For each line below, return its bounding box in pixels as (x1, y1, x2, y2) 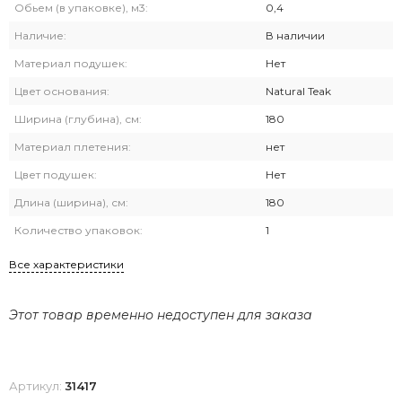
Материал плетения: (14, 140, 131, 154)
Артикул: (9, 379, 65, 394)
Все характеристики (9, 258, 124, 272)
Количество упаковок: (14, 223, 143, 238)
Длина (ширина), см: (14, 196, 128, 210)
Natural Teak (266, 84, 331, 99)
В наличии (266, 29, 325, 43)
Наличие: (14, 29, 66, 43)
